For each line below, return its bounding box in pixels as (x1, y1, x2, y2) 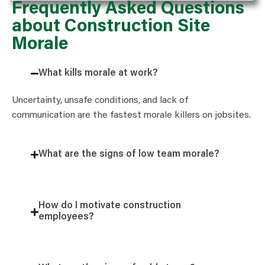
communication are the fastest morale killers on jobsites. (12, 111, 251, 121)
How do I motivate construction (38, 201, 182, 211)
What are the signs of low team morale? (38, 150, 220, 160)
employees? (38, 212, 95, 222)
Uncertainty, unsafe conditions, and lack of (12, 96, 188, 106)
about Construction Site (12, 18, 210, 37)
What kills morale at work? (38, 69, 159, 79)
